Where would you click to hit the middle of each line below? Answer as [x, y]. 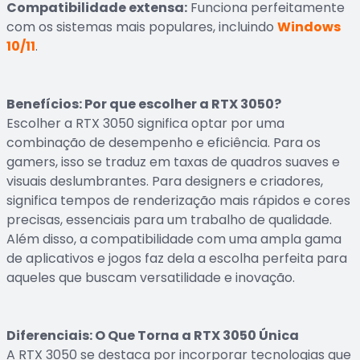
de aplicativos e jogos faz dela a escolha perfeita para [177, 258]
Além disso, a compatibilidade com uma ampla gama [174, 239]
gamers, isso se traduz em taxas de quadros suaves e [173, 162]
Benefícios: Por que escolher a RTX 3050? [144, 104]
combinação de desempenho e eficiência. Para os [164, 143]
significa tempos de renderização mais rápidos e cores [178, 200]
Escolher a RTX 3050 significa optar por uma [145, 123]
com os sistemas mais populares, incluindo [142, 27]
